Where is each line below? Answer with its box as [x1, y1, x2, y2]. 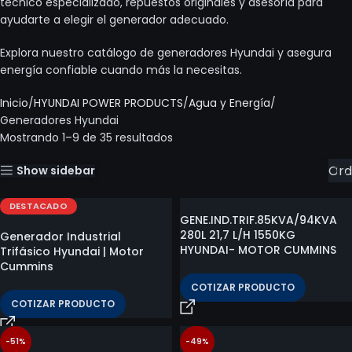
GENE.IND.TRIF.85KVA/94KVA [180, 212, 337, 228]
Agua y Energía [189, 95, 270, 111]
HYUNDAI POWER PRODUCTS [34, 95, 183, 111]
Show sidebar [16, 163, 96, 178]
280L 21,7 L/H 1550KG [180, 227, 295, 243]
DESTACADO [9, 200, 68, 212]
